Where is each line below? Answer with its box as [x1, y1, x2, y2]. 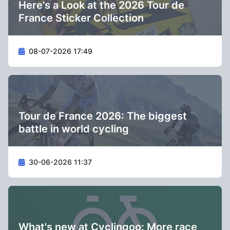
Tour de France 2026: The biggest [18, 110, 187, 122]
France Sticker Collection [18, 12, 144, 24]
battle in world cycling [18, 123, 129, 135]
